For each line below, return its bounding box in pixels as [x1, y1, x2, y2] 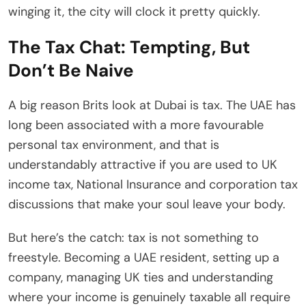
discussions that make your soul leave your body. [8, 196, 286, 213]
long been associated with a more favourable [8, 117, 264, 134]
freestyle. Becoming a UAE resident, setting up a [8, 249, 279, 266]
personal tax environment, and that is [8, 137, 219, 154]
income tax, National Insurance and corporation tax [8, 176, 298, 193]
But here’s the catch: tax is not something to [8, 229, 259, 247]
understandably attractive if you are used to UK [8, 156, 277, 173]
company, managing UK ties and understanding [8, 269, 273, 286]
